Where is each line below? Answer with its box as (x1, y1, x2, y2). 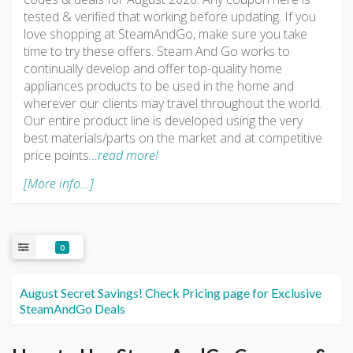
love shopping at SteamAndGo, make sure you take (24, 25, 307, 43)
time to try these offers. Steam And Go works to (24, 43, 290, 61)
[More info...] (24, 175, 94, 193)
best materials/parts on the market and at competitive (24, 129, 322, 147)
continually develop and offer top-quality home (24, 60, 282, 78)
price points (24, 147, 89, 165)
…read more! (89, 147, 158, 165)
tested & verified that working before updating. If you (24, 8, 316, 26)
